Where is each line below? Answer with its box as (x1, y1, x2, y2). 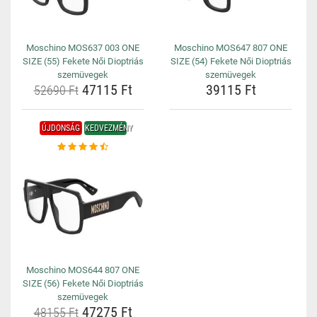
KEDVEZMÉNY (84, 123, 132, 133)
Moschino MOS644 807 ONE (26, 265, 139, 275)
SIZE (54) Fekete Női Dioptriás (170, 56, 292, 67)
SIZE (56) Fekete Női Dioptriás (22, 278, 144, 289)
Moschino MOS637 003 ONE (26, 42, 139, 53)
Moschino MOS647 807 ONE (174, 42, 287, 53)
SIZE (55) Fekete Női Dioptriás (22, 56, 144, 67)
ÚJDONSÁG (41, 123, 80, 133)
